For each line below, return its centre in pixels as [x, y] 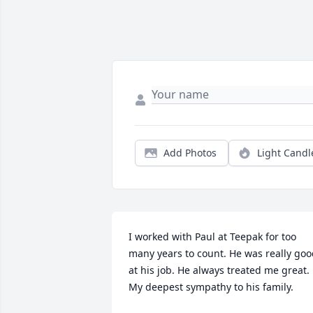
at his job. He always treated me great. [219, 270]
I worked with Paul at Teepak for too [212, 237]
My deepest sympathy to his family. [211, 287]
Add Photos [190, 153]
